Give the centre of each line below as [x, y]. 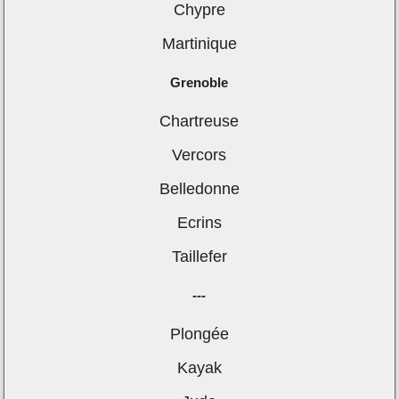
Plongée [199, 334]
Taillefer [199, 257]
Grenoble [199, 83]
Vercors [199, 155]
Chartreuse [199, 122]
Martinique [199, 44]
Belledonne [199, 189]
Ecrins [199, 223]
